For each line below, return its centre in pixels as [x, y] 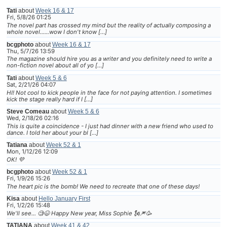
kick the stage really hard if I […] [49, 99]
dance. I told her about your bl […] [52, 133]
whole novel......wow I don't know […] [56, 32]
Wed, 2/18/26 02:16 [32, 118]
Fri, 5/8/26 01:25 [29, 17]
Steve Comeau [28, 111]
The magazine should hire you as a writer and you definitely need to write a [109, 59]
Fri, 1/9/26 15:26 [28, 179]
